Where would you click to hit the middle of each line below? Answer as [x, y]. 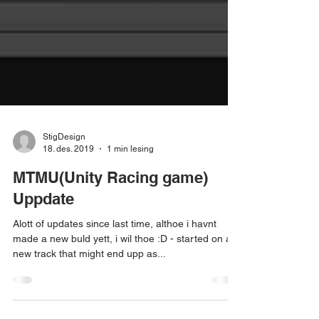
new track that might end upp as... [89, 279]
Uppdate [43, 224]
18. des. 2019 [68, 174]
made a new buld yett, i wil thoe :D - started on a [122, 264]
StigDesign [64, 162]
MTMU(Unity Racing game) [110, 203]
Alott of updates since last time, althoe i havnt [115, 249]
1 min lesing [130, 174]
